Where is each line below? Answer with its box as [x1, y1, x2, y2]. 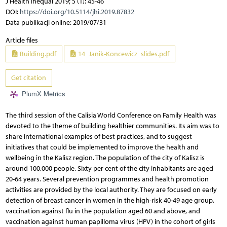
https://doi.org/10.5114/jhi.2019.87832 [19, 7, 134, 16]
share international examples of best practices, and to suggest [5, 132, 192, 141]
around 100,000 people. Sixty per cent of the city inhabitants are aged [5, 164, 213, 173]
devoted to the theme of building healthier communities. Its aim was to [5, 121, 219, 130]
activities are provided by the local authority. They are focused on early [5, 185, 217, 194]
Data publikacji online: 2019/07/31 [5, 18, 106, 27]
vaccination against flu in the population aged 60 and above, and [5, 206, 200, 215]
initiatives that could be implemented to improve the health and [5, 142, 199, 152]
